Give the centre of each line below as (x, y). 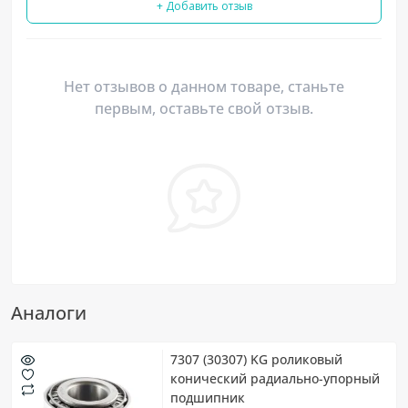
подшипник (208, 397)
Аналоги (49, 312)
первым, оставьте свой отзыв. (204, 108)
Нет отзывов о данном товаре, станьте (204, 86)
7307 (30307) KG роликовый (256, 359)
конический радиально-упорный (275, 378)
